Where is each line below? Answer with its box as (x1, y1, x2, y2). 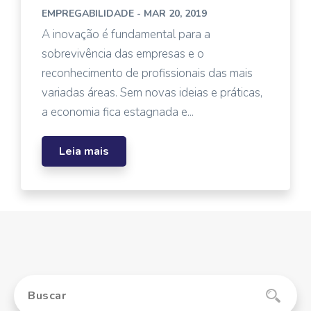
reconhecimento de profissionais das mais (42, 65, 253, 81)
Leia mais (59, 144, 109, 159)
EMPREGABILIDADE (42, 7, 134, 20)
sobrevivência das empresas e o (42, 46, 204, 62)
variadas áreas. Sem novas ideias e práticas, (42, 85, 262, 101)
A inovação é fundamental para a (42, 26, 210, 42)
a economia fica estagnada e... (42, 104, 194, 120)
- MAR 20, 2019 (134, 7, 207, 20)
